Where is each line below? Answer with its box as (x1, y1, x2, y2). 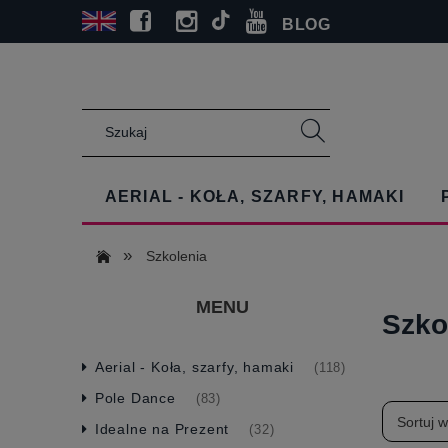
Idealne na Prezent (94, 420, 230, 437)
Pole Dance (94, 389, 176, 406)
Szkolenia (146, 248, 208, 264)
